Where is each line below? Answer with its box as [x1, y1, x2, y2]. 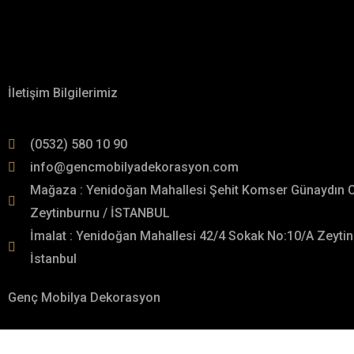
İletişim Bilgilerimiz [8, 85, 118, 101]
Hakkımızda [8, 43, 115, 68]
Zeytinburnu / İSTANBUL [30, 205, 170, 221]
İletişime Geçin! [8, 2, 184, 33]
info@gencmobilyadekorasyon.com [30, 160, 239, 175]
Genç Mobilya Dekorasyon [8, 290, 160, 306]
